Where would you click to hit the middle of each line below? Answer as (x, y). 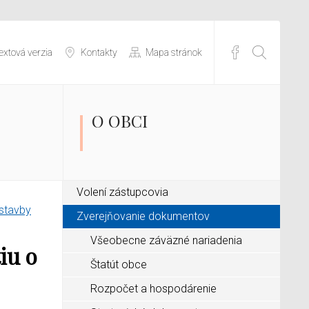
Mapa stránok (174, 52)
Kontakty (99, 52)
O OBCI (120, 121)
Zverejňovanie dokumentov (143, 216)
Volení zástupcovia (122, 192)
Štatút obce (119, 265)
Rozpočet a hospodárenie (153, 289)
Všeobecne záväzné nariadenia (166, 240)
